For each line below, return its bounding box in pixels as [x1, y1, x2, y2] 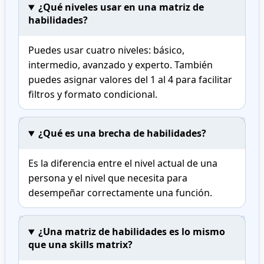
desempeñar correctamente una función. [28, 186, 212, 200]
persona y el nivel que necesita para [28, 171, 187, 185]
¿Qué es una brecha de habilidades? [38, 127, 206, 140]
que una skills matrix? [28, 238, 133, 252]
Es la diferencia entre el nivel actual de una [28, 157, 217, 170]
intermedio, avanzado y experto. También [28, 58, 213, 72]
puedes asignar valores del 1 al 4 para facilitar [28, 73, 232, 87]
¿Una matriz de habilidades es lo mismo [38, 225, 225, 239]
